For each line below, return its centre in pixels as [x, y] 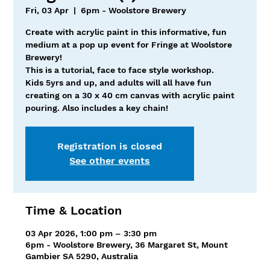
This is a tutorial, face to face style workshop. [120, 70]
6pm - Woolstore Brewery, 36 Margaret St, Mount [127, 244]
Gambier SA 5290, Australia [82, 256]
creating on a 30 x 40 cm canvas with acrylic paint [130, 95]
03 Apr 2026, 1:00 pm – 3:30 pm [91, 233]
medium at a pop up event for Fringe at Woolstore [129, 44]
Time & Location [74, 210]
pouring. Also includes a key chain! [97, 108]
